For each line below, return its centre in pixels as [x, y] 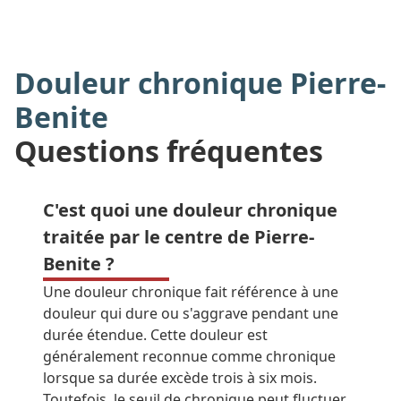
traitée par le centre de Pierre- [179, 237]
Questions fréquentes [169, 151]
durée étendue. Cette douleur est [155, 335]
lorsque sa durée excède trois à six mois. [180, 378]
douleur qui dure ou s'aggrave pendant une [191, 313]
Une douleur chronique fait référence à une [191, 292]
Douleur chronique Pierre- [200, 83]
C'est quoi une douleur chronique [190, 210]
